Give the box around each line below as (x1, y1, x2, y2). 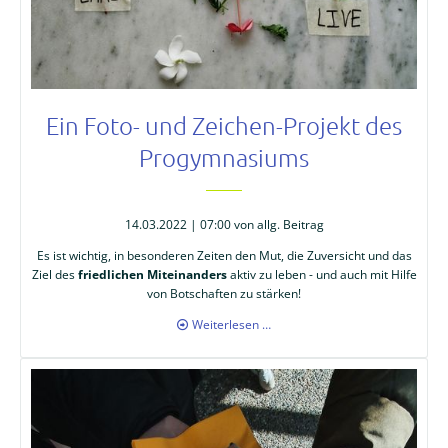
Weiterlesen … (192, 315, 272, 333)
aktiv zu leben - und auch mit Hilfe (226, 265, 417, 283)
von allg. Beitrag (230, 215, 324, 233)
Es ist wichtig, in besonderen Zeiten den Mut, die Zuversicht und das (36, 246, 412, 264)
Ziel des (31, 265, 78, 283)
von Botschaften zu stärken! (147, 284, 301, 302)
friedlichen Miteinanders (77, 265, 227, 283)
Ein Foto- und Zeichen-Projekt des (46, 110, 402, 141)
